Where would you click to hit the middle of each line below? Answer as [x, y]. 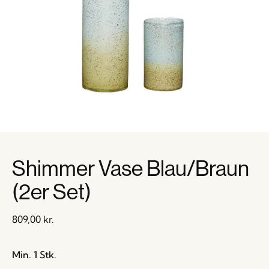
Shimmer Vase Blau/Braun [131, 168]
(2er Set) [52, 191]
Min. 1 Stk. [34, 255]
